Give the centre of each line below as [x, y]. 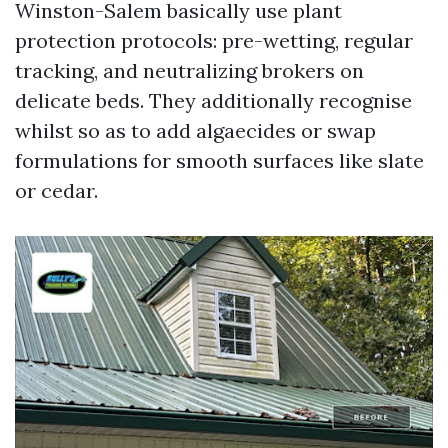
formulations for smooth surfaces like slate [219, 160]
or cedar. [56, 190]
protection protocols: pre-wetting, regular [214, 40]
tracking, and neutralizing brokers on [189, 70]
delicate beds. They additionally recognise [213, 100]
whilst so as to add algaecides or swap [195, 130]
